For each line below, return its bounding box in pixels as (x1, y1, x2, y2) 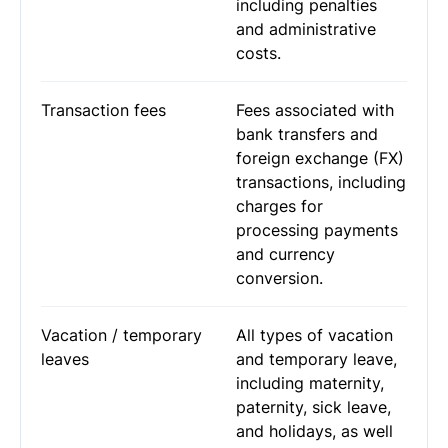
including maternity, (236, 373, 384, 393)
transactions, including (236, 172, 406, 192)
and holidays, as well (236, 421, 393, 441)
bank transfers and (236, 124, 378, 144)
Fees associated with (236, 100, 394, 120)
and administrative (236, 19, 376, 39)
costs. (236, 43, 281, 63)
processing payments (236, 220, 398, 240)
